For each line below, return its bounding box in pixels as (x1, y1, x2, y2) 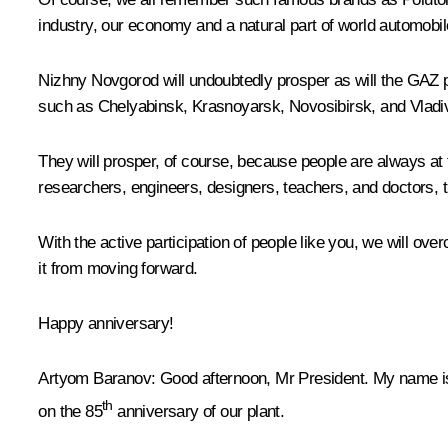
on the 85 (38, 402, 102, 421)
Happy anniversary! (38, 314, 174, 334)
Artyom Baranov (38, 369, 151, 389)
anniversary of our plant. (112, 402, 285, 421)
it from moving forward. (38, 259, 198, 279)
